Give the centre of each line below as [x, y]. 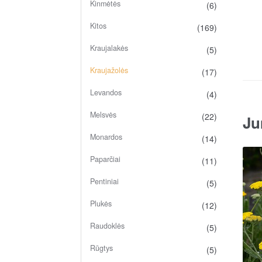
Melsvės [103, 114]
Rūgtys [101, 248]
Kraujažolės [109, 70]
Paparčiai [105, 159]
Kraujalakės [109, 48]
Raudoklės [107, 225]
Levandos [106, 92]
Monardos [106, 137]
